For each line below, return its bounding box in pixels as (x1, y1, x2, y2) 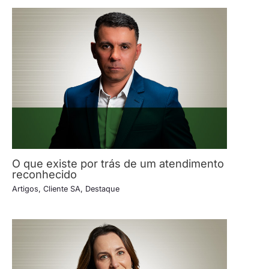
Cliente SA (43, 184, 80, 193)
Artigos (12, 184, 38, 193)
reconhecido (12, 167, 77, 181)
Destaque (85, 184, 119, 193)
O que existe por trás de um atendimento (12, 156, 224, 170)
